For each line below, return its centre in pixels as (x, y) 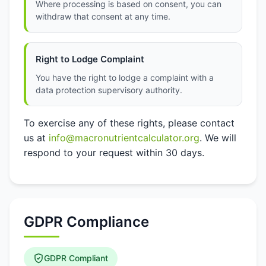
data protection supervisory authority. (109, 90)
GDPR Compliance (86, 222)
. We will (218, 138)
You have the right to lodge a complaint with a (125, 77)
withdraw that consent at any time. (103, 16)
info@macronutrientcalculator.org (124, 138)
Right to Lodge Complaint (90, 59)
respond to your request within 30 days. (114, 153)
